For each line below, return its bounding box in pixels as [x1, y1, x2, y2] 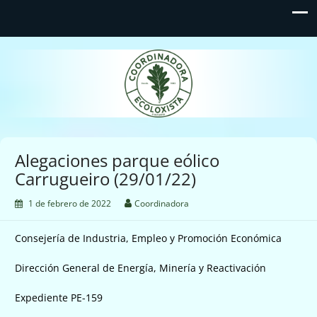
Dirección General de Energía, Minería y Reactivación [15, 260, 266, 275]
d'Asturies [112, 74, 209, 96]
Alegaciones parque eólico [15, 148, 219, 172]
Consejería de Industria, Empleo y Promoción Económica [15, 231, 282, 245]
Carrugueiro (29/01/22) [15, 166, 196, 190]
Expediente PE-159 [15, 290, 103, 304]
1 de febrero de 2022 [28, 197, 111, 209]
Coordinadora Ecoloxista [42, 50, 279, 72]
